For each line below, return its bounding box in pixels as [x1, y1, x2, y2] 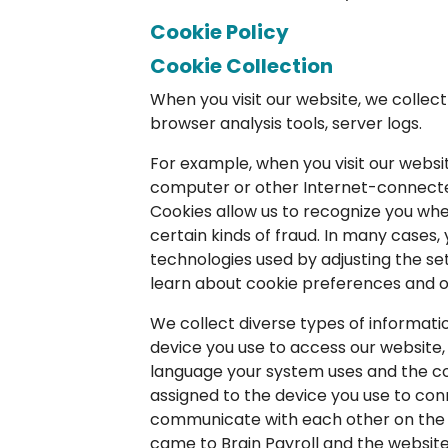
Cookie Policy [150, 18, 289, 47]
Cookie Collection [150, 52, 333, 81]
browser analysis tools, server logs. [150, 112, 422, 136]
